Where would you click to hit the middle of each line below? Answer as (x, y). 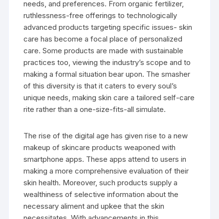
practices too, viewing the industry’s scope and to (107, 62)
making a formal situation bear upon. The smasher (107, 74)
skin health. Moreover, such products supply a (101, 182)
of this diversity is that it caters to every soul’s (100, 86)
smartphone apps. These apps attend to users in (105, 159)
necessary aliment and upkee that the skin (94, 206)
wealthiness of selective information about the (101, 194)
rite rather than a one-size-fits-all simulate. (95, 109)
